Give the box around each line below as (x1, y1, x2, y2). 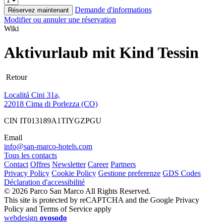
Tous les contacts (4, 151, 57, 160)
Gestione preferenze (98, 168, 161, 177)
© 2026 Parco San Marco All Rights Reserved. (4, 186, 151, 195)
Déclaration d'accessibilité (4, 177, 85, 186)
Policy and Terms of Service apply (4, 204, 111, 213)
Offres (30, 160, 50, 168)
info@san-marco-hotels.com (4, 142, 92, 151)
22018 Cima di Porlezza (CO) (4, 99, 98, 108)
